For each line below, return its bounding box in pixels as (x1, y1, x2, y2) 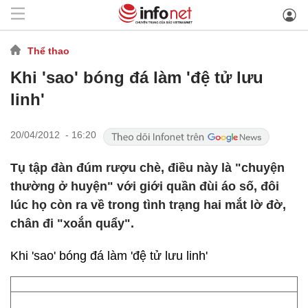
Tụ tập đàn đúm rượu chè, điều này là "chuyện (10, 161, 285, 175)
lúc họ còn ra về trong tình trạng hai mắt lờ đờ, (10, 198, 286, 212)
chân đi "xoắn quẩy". (10, 217, 134, 230)
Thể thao (27, 45, 69, 56)
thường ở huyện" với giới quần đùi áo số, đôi (10, 179, 279, 193)
